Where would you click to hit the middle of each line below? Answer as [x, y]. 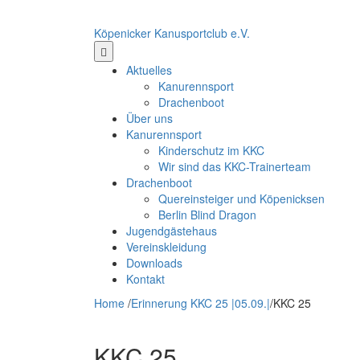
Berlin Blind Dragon [207, 215]
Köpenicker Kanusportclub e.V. [172, 33]
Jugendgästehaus [172, 231]
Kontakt [145, 279]
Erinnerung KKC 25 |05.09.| [200, 303]
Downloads [154, 263]
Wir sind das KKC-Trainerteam [235, 166]
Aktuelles [149, 70]
